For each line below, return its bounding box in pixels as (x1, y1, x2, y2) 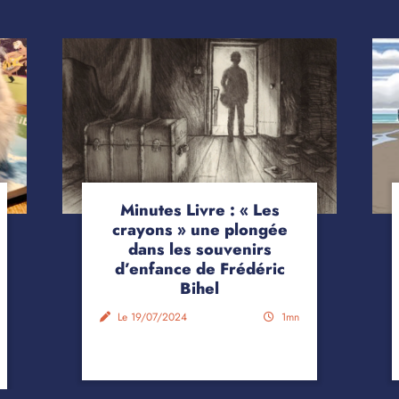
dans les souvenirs (127, 238, 272, 262)
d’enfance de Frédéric (114, 257, 285, 281)
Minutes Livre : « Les (119, 199, 280, 223)
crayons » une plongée (111, 218, 288, 242)
